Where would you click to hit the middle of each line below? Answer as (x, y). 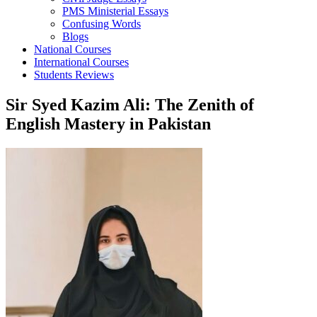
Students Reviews (74, 74)
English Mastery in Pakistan (108, 123)
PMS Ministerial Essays (115, 11)
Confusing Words (102, 23)
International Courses (81, 62)
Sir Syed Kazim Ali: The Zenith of (130, 104)
